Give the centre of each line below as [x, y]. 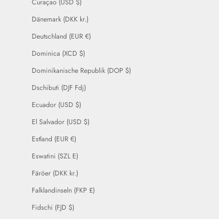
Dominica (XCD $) [58, 54]
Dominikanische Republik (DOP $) [81, 71]
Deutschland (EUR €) [61, 36]
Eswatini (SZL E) [55, 156]
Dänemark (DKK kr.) [60, 19]
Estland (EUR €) [54, 139]
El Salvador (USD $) [60, 122]
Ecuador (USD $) [56, 105]
